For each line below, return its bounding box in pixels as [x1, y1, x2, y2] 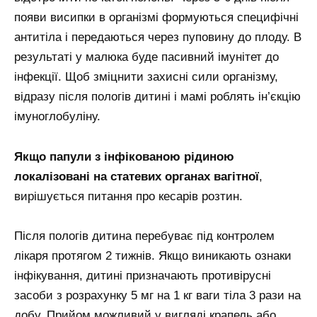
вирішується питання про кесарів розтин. [14, 189, 243, 203]
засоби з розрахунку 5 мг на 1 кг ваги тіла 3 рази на [14, 289, 301, 303]
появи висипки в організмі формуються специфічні [14, 10, 299, 24]
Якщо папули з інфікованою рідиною [14, 149, 234, 163]
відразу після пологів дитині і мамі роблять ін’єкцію [14, 89, 301, 103]
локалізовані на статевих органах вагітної [14, 169, 259, 183]
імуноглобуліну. [14, 109, 100, 123]
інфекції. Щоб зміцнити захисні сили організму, [14, 69, 278, 83]
